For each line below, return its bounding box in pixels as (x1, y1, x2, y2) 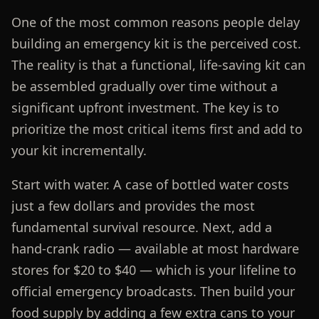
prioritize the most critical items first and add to (11, 120, 303, 137)
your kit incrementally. (11, 141, 147, 159)
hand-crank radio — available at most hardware (11, 239, 299, 257)
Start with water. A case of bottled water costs (11, 175, 289, 193)
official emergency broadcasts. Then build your (11, 282, 295, 300)
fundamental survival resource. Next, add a (11, 218, 272, 236)
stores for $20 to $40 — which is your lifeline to (11, 261, 296, 278)
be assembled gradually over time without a (11, 77, 278, 95)
